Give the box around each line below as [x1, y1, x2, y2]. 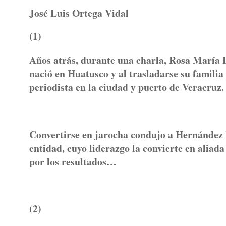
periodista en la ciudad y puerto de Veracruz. [29, 80, 224, 95]
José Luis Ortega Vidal [29, 5, 129, 20]
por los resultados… [29, 154, 117, 169]
